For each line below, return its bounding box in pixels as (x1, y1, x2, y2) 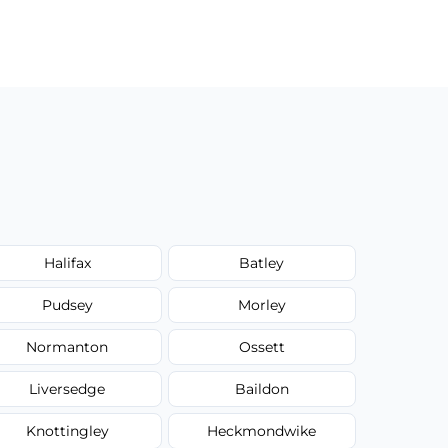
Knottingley (25, 421, 109, 440)
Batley (239, 253, 285, 272)
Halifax (43, 253, 91, 272)
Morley (237, 295, 286, 314)
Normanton (26, 337, 109, 356)
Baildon (234, 379, 289, 398)
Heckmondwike (207, 421, 317, 440)
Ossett (238, 337, 285, 356)
